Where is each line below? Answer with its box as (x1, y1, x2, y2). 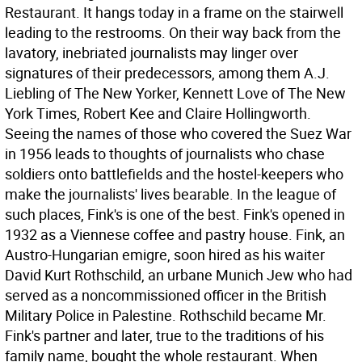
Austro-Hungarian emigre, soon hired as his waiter (5, 245, 325, 264)
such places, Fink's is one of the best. (5, 204, 243, 224)
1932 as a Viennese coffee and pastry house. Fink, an (5, 225, 345, 244)
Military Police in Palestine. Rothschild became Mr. (5, 305, 326, 325)
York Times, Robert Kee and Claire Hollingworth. (5, 103, 311, 123)
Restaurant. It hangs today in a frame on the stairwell (5, 2, 343, 22)
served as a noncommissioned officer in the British (5, 285, 326, 305)
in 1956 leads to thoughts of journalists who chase (5, 144, 325, 163)
